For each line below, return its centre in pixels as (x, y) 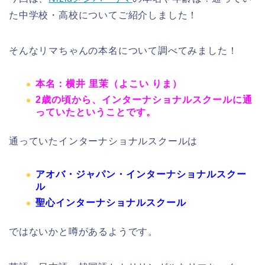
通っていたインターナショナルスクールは (104, 141)
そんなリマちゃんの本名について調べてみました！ (123, 51)
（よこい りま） (146, 84)
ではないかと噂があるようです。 (83, 231)
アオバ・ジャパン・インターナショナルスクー (141, 174)
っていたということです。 (96, 112)
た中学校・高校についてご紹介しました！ (104, 15)
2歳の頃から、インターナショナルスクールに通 (144, 100)
